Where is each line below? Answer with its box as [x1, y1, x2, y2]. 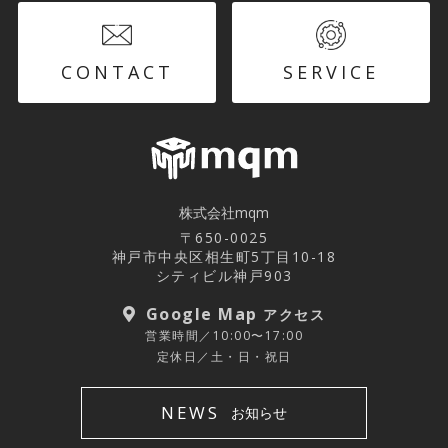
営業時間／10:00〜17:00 [145, 326, 303, 344]
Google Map [145, 302, 264, 325]
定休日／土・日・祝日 [156, 347, 292, 365]
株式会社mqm [179, 202, 269, 222]
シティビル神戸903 [155, 265, 293, 285]
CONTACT [60, 59, 174, 84]
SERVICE [283, 59, 379, 84]
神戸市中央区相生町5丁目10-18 [111, 246, 337, 266]
